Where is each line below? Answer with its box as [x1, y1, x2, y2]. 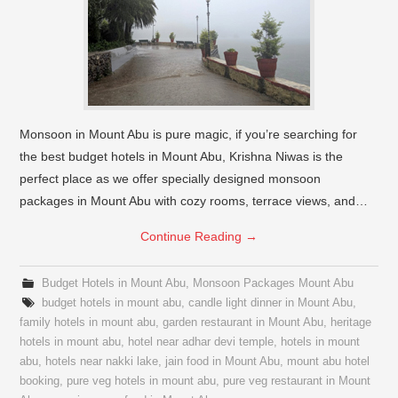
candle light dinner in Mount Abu [187, 297, 353, 310]
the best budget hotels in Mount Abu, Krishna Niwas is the [20, 149, 344, 164]
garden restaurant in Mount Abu [163, 316, 324, 330]
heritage [330, 316, 372, 330]
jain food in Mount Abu [165, 355, 281, 369]
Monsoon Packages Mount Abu [192, 277, 354, 291]
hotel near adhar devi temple [128, 336, 275, 349]
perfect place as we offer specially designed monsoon [20, 171, 322, 187]
